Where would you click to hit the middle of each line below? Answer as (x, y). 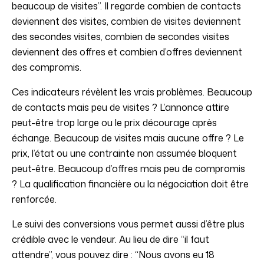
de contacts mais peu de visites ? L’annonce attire (121, 108)
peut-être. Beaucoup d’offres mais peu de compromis (128, 169)
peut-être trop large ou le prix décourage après (114, 123)
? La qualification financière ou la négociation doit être (130, 184)
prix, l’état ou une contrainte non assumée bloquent (124, 154)
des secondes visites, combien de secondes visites (121, 37)
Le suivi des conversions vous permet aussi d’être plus (128, 224)
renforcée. (34, 199)
